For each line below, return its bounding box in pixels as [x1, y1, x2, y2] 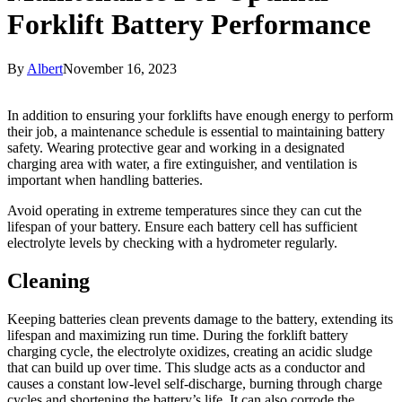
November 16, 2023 [63, 60, 177, 76]
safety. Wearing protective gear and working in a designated [7, 139, 345, 155]
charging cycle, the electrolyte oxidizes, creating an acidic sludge [7, 343, 372, 359]
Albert [27, 60, 63, 76]
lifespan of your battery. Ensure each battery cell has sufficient [7, 218, 357, 234]
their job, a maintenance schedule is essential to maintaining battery [7, 123, 385, 139]
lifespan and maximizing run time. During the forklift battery [7, 327, 348, 343]
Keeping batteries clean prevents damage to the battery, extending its [7, 310, 393, 327]
